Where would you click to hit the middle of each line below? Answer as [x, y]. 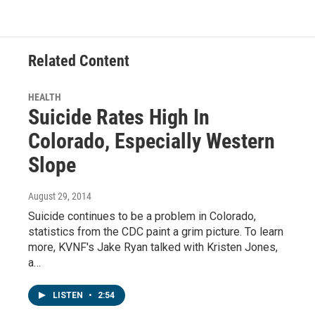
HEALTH [45, 97]
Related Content [79, 61]
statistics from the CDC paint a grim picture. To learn [156, 232]
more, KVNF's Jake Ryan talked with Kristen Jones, [153, 247]
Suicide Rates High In [119, 117]
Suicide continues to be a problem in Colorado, [142, 217]
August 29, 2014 [60, 197]
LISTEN [69, 296]
